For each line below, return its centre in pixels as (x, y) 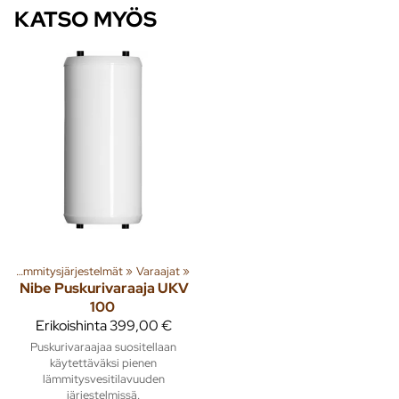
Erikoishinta (71, 325)
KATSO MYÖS (85, 19)
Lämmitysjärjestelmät (73, 270)
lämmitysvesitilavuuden (103, 378)
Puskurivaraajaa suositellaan (103, 346)
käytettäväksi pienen (103, 362)
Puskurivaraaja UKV (122, 288)
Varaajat (158, 270)
